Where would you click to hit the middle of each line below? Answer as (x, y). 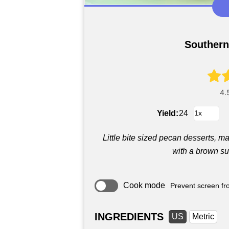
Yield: (168, 113)
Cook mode (144, 186)
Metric (203, 216)
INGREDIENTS (129, 216)
